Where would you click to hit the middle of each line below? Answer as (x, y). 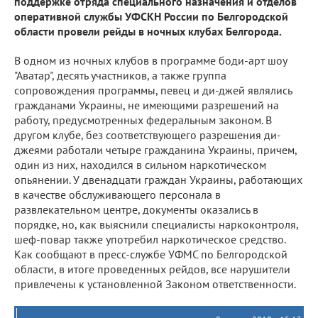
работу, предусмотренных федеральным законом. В (143, 120)
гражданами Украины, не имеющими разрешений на (147, 105)
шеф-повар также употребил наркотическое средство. (150, 239)
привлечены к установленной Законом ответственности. (155, 284)
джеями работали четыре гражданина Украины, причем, (156, 150)
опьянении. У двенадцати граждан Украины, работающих (158, 180)
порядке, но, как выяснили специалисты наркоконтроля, (157, 224)
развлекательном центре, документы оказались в (136, 209)
